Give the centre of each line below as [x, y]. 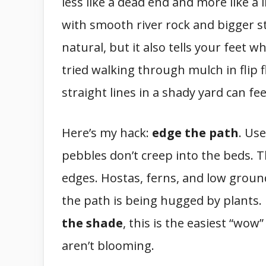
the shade [92, 223]
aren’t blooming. [108, 246]
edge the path [195, 133]
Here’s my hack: [107, 133]
